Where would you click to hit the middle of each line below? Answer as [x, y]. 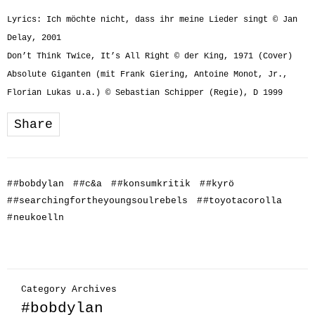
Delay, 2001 [34, 38]
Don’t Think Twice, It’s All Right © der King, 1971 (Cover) [150, 56]
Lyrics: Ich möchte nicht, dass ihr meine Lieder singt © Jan [152, 20]
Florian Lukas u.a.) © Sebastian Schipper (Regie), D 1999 [145, 93]
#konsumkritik [154, 184]
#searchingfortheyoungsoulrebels [101, 201]
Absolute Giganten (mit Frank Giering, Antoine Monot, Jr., [147, 75]
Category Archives [69, 289]
